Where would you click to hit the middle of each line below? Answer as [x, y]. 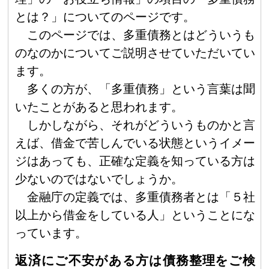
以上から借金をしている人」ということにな [135, 215]
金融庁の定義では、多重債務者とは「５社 [141, 197]
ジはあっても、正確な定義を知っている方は [135, 161]
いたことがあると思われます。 [99, 107]
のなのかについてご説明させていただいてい [135, 53]
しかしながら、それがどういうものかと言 [141, 125]
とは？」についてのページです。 [105, 17]
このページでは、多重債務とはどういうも [141, 35]
